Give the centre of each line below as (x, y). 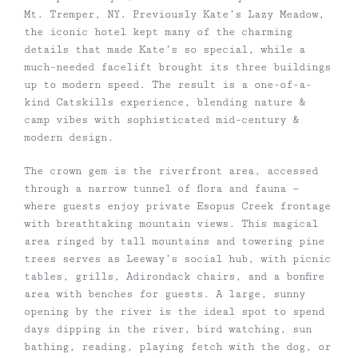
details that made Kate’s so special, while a (165, 49)
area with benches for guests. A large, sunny (165, 294)
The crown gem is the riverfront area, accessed (171, 171)
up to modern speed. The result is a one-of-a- (168, 84)
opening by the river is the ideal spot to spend (174, 311)
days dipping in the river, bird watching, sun (168, 329)
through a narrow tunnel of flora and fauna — (161, 188)
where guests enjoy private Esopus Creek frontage (177, 206)
